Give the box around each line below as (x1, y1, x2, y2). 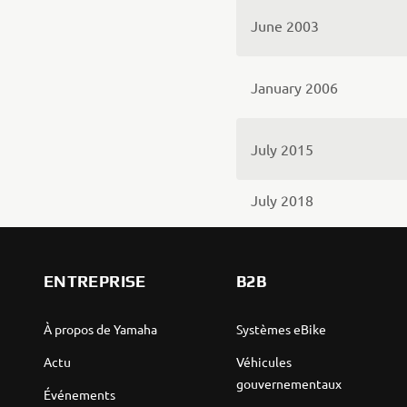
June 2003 (251, 16, 319, 35)
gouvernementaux (235, 375, 342, 392)
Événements (44, 386, 115, 402)
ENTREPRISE (44, 272, 146, 291)
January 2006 (251, 78, 338, 96)
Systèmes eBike (235, 321, 326, 337)
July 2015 (251, 140, 372, 158)
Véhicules (235, 353, 292, 370)
